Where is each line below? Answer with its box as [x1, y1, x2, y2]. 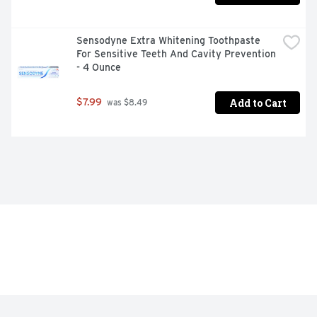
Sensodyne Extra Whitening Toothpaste [76, 35, 260, 47]
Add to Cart [229, 96, 287, 110]
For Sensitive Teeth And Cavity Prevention [76, 48, 276, 60]
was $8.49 [105, 98, 147, 108]
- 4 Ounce [76, 62, 121, 74]
